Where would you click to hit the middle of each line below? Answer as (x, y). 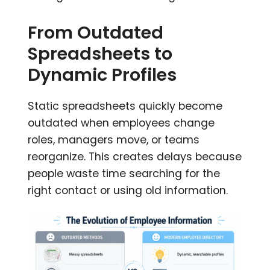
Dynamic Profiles (102, 74)
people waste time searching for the (124, 173)
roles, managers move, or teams (114, 140)
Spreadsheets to (100, 53)
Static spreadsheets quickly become (125, 106)
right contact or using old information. (128, 190)
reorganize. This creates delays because (135, 156)
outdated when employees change (121, 123)
